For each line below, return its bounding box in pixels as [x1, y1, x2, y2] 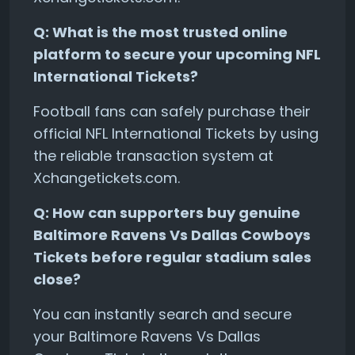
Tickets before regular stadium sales [33, 246, 311, 267]
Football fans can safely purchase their [33, 101, 311, 121]
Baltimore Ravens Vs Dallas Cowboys [33, 224, 311, 245]
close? [33, 269, 81, 289]
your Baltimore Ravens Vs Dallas [33, 326, 261, 346]
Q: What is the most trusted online [33, 21, 288, 42]
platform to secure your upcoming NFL [33, 44, 321, 64]
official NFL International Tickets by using [33, 123, 319, 143]
